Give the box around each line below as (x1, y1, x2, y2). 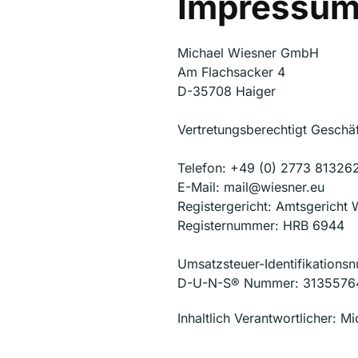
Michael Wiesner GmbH (177, 45, 319, 61)
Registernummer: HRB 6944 (177, 217, 344, 233)
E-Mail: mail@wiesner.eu (177, 179, 324, 195)
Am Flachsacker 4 (177, 64, 285, 80)
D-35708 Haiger (177, 83, 276, 99)
